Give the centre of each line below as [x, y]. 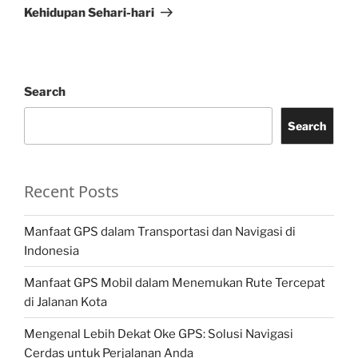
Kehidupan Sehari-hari [89, 12]
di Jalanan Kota [66, 302]
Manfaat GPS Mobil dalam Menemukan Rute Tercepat [175, 282]
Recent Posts [72, 192]
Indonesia [52, 251]
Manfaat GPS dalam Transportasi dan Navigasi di [160, 231]
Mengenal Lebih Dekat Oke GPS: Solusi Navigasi [159, 334]
